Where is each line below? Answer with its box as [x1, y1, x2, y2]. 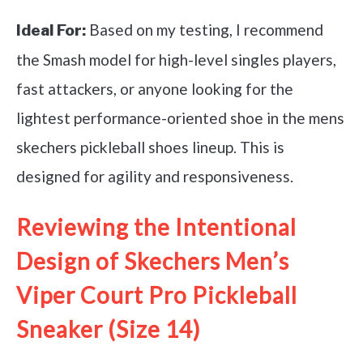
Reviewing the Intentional [16, 213, 297, 241]
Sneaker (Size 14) [16, 315, 201, 344]
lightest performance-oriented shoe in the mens [16, 108, 344, 127]
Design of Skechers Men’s [16, 247, 289, 275]
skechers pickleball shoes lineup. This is [16, 137, 284, 156]
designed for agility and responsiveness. [16, 166, 293, 186]
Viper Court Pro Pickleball [16, 281, 297, 310]
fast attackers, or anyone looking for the [16, 79, 293, 98]
